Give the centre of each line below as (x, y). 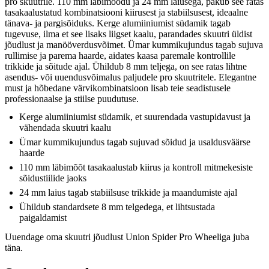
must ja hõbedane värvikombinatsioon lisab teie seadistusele (118, 88)
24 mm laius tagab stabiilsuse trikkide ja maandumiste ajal (128, 193)
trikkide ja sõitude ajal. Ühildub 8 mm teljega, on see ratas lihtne (126, 67)
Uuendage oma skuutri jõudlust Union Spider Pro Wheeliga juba (127, 237)
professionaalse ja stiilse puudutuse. (72, 99)
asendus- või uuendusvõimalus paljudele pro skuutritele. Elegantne (131, 77)
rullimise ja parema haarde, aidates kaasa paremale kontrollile (120, 56)
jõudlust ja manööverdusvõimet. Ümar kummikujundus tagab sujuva (134, 45)
